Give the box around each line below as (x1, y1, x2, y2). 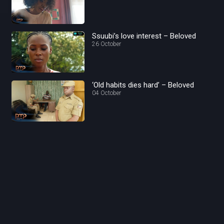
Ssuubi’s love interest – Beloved (92, 31, 196, 40)
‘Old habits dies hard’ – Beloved (92, 80, 194, 89)
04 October (92, 89, 121, 96)
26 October (92, 40, 121, 47)
